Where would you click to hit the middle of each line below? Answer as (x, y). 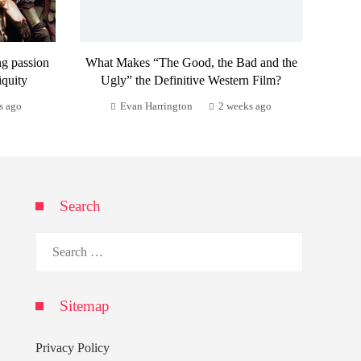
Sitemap (85, 305)
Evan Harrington (157, 106)
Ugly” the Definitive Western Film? (191, 80)
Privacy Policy (73, 347)
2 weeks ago (245, 106)
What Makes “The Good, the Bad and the (191, 62)
